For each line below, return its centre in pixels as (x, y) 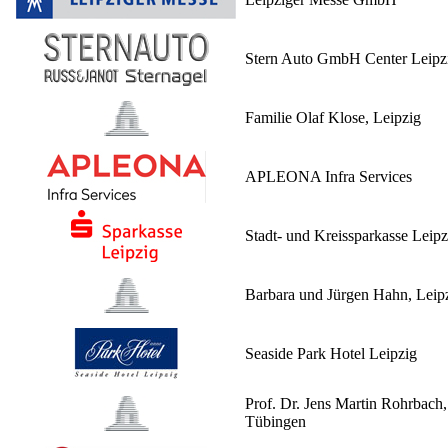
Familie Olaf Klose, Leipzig (333, 118)
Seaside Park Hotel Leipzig (331, 354)
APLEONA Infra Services (328, 177)
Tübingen (275, 422)
